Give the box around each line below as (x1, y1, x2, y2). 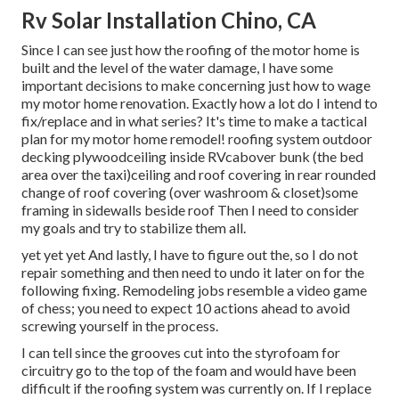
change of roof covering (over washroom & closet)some (21, 183, 358, 201)
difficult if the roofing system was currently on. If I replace (21, 379, 371, 397)
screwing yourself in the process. (21, 317, 218, 335)
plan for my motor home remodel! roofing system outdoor (21, 130, 372, 148)
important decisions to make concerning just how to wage (21, 77, 370, 94)
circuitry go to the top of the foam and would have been (21, 362, 356, 379)
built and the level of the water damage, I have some (21, 59, 333, 77)
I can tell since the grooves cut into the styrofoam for (21, 344, 340, 362)
